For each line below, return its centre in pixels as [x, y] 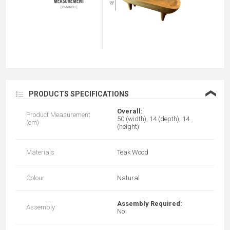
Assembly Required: [150, 204]
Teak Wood [133, 152]
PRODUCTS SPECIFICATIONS [79, 94]
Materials [40, 152]
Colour [35, 178]
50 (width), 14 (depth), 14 [153, 119]
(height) [128, 127]
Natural [128, 178]
